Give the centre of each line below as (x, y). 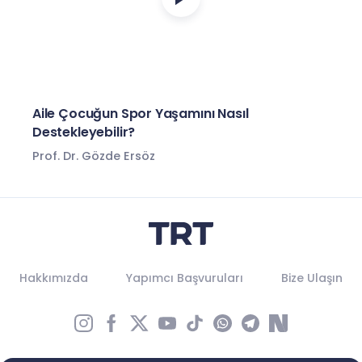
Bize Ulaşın (312, 278)
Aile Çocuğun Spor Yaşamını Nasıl (141, 113)
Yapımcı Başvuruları (184, 278)
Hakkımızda (53, 278)
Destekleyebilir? (84, 132)
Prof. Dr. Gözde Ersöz (94, 156)
